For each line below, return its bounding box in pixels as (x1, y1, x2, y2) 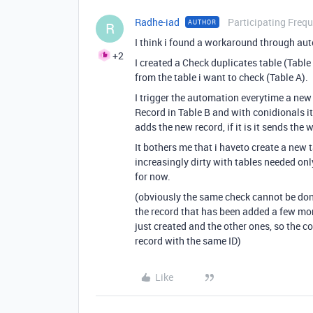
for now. (135, 169, 170, 183)
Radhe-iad (135, 15, 180, 29)
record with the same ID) (135, 233, 241, 247)
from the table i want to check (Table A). (135, 70, 308, 84)
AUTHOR (188, 17, 217, 27)
